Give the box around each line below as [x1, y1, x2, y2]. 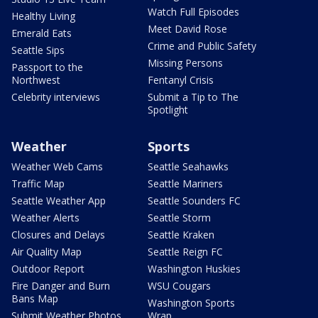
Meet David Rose [148, 21, 227, 35]
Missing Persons [148, 55, 223, 70]
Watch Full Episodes [148, 4, 239, 18]
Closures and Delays [11, 227, 105, 241]
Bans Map [11, 291, 58, 305]
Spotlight [148, 102, 188, 116]
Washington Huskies [148, 261, 241, 275]
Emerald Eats [11, 26, 72, 40]
